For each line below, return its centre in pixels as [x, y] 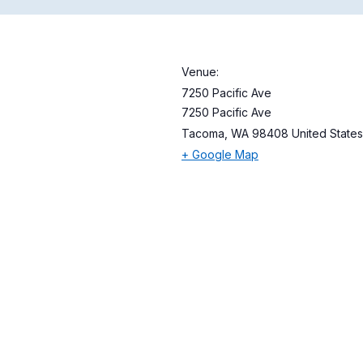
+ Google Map [220, 154]
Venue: [200, 72]
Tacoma [203, 133]
